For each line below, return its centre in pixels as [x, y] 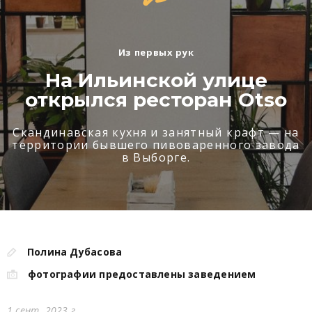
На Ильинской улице [156, 80]
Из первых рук [156, 52]
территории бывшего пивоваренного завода [156, 145]
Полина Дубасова [75, 252]
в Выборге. [156, 157]
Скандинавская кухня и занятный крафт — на [156, 132]
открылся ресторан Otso [156, 99]
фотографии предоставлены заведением [142, 274]
